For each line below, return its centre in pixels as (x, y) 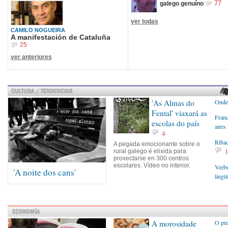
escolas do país (176, 123)
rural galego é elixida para (150, 151)
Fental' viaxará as (179, 113)
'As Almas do (173, 103)
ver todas (145, 21)
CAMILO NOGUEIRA (38, 30)
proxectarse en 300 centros (151, 158)
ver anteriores (31, 57)
